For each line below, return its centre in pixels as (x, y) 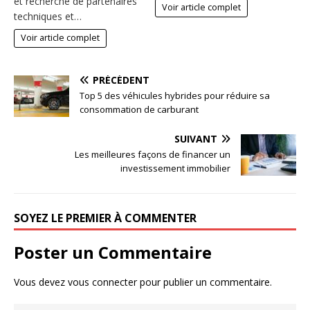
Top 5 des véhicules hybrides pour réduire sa (175, 95)
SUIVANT (196, 138)
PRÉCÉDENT (121, 80)
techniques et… (48, 16)
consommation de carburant (139, 109)
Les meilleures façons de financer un (153, 154)
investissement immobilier (175, 168)
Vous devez (41, 282)
